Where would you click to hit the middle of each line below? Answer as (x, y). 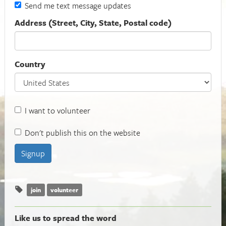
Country (30, 64)
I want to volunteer (58, 110)
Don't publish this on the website (82, 132)
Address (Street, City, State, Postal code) (93, 22)
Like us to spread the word (66, 218)
